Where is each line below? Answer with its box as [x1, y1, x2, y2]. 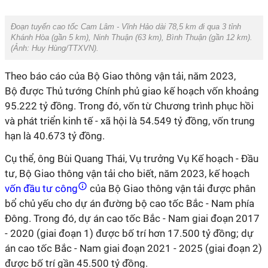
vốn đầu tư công [5, 182, 80, 194]
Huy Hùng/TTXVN [32, 44, 94, 53]
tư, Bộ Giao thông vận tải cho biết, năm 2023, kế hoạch [5, 167, 249, 179]
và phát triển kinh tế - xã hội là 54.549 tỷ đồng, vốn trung [5, 115, 255, 127]
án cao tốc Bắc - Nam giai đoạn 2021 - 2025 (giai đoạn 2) [5, 242, 262, 254]
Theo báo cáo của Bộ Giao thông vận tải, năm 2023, [5, 70, 236, 82]
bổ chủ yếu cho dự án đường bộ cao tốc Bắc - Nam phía [5, 197, 254, 209]
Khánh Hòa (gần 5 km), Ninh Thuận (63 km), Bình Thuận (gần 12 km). [11, 33, 252, 42]
